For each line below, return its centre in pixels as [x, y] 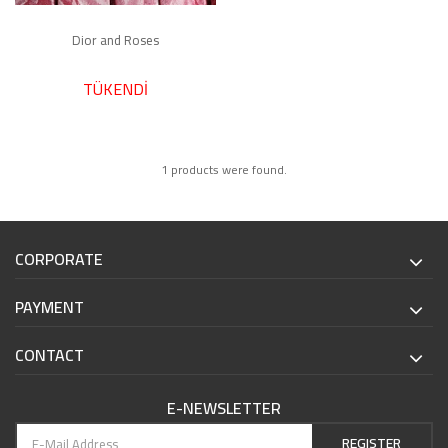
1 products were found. [224, 169]
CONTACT [49, 354]
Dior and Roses [115, 39]
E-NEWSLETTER [224, 407]
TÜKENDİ [115, 88]
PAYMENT [49, 306]
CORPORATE [59, 258]
